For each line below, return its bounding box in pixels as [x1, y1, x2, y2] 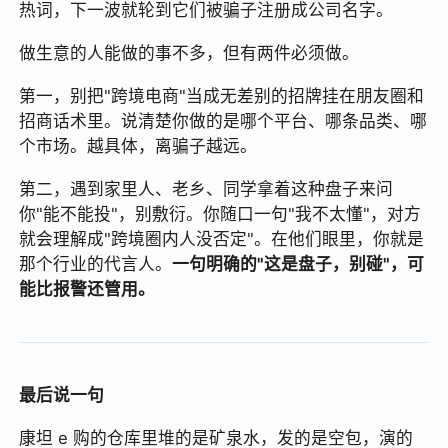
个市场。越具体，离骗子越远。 [19, 136, 258, 157]
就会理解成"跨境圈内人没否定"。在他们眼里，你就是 [19, 229, 425, 250]
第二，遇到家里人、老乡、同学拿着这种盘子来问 [19, 179, 394, 200]
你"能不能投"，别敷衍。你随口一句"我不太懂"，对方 [19, 204, 422, 225]
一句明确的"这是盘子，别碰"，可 [172, 254, 425, 275]
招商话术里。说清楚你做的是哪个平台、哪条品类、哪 [19, 111, 428, 132]
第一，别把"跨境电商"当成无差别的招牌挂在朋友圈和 [19, 86, 425, 107]
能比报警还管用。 [19, 279, 156, 300]
